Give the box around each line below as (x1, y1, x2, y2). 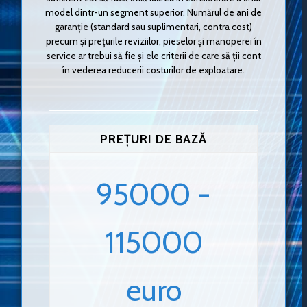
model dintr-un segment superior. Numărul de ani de (45, 7, 262, 19)
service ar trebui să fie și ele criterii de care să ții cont (46, 50, 261, 62)
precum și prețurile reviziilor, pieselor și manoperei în (45, 36, 262, 47)
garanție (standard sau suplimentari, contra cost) (55, 21, 252, 33)
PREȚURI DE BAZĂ (99, 131, 208, 146)
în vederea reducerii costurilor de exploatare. (62, 64, 245, 76)
